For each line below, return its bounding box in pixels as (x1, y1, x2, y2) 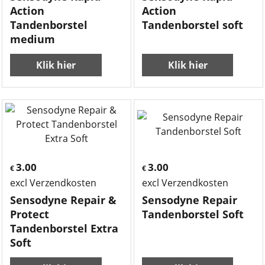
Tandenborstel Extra (10, 221, 119, 235)
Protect (10, 207, 50, 221)
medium (10, 32, 56, 46)
